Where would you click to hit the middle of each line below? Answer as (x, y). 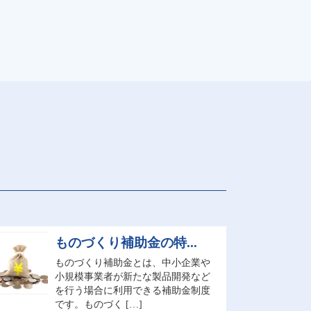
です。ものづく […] (98, 304)
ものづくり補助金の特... (126, 242)
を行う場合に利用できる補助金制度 (132, 290)
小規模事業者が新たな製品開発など (132, 276)
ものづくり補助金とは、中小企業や (132, 262)
